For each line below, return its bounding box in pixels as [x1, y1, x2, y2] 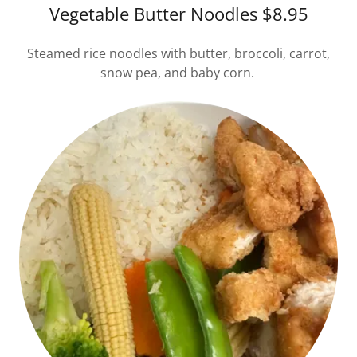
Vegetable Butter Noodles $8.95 [49, 2, 308, 25]
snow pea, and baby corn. [100, 64, 257, 81]
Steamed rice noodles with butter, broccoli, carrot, [27, 45, 330, 62]
